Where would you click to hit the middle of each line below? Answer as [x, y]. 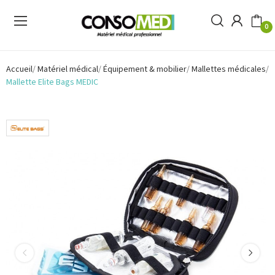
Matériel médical [68, 69]
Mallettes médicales [229, 69]
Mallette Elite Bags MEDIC [52, 82]
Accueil [19, 69]
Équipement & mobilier [145, 69]
